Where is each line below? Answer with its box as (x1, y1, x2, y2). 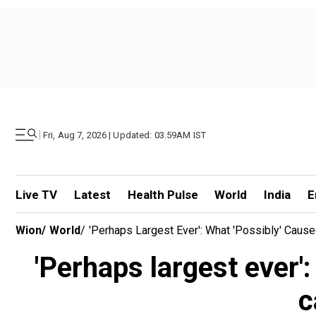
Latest (73, 188, 111, 202)
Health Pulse (127, 188, 198, 202)
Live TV (16, 188, 57, 202)
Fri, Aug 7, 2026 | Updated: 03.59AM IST (43, 129, 207, 140)
